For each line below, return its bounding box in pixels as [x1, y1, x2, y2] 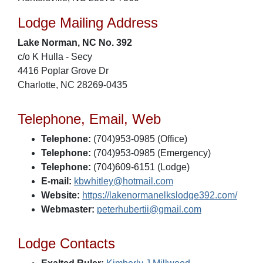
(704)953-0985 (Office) [91, 134, 187, 144]
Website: [41, 190, 80, 200]
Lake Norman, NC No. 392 [18, 38, 132, 48]
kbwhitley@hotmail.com [74, 176, 173, 186]
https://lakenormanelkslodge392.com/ [82, 190, 237, 200]
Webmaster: [41, 204, 95, 214]
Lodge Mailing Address [18, 15, 158, 31]
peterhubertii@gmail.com [97, 204, 201, 214]
